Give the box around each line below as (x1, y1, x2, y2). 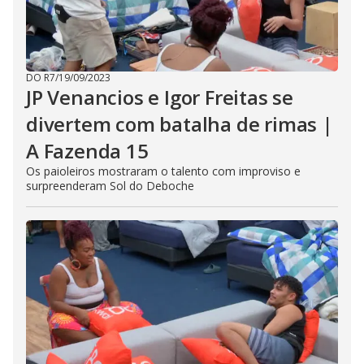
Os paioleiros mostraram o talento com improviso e (26, 163, 301, 179)
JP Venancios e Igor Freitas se (26, 84, 293, 110)
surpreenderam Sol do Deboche (26, 178, 194, 193)
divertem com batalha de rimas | (26, 110, 333, 137)
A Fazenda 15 (26, 137, 149, 164)
